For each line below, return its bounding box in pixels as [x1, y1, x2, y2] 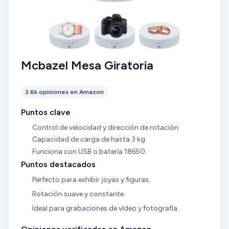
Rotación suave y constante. [32, 189, 125, 198]
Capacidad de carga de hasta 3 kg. [32, 135, 147, 144]
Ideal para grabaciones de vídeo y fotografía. [32, 203, 179, 213]
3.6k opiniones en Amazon [25, 88, 104, 96]
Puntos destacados [21, 159, 96, 170]
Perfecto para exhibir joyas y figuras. [32, 175, 150, 185]
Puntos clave [21, 107, 71, 117]
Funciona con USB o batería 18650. [32, 147, 147, 156]
